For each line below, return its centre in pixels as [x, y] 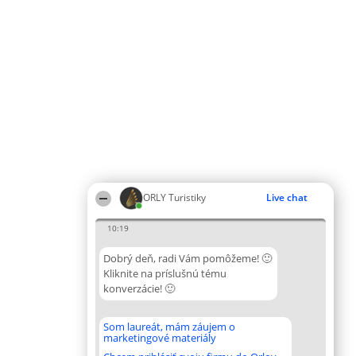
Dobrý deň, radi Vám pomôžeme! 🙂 [188, 258]
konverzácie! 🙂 [139, 288]
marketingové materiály [160, 338]
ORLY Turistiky [174, 197]
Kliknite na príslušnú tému [165, 273]
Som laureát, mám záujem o [169, 327]
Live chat [287, 197]
